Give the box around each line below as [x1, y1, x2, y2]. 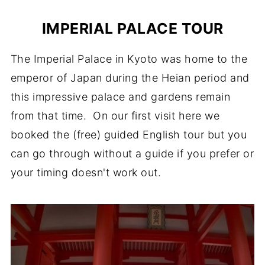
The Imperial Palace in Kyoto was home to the [10, 53, 248, 66]
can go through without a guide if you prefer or [10, 147, 254, 160]
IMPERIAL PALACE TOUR [41, 20, 224, 38]
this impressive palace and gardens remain [10, 91, 231, 104]
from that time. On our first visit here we [10, 109, 220, 122]
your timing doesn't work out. [10, 166, 161, 179]
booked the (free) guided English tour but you [10, 128, 247, 141]
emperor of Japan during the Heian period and [10, 72, 250, 85]
